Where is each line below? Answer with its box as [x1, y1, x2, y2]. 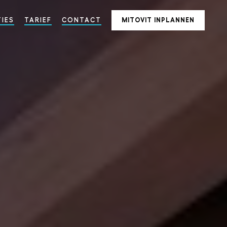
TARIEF [24, 17, 52, 23]
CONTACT [62, 17, 101, 23]
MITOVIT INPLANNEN [122, 17, 195, 23]
